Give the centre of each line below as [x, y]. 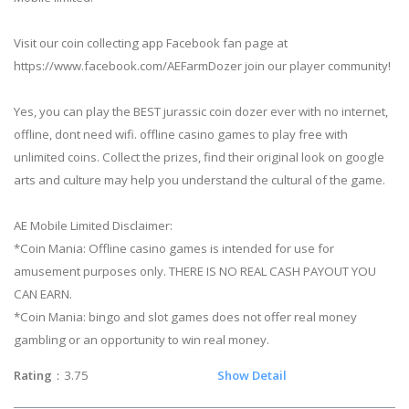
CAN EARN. [43, 294]
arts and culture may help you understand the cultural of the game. [199, 180]
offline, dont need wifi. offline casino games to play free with [181, 135]
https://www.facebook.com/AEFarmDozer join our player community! [202, 66]
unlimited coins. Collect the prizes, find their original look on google [199, 157]
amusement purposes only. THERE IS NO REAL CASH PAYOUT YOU [195, 272]
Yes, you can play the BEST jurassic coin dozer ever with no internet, [201, 112]
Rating [33, 376]
